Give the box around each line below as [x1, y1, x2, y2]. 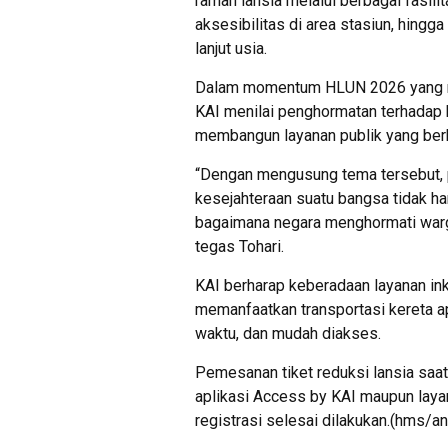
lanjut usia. [195, 39, 267, 59]
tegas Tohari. [195, 237, 284, 257]
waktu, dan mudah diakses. [195, 324, 381, 344]
